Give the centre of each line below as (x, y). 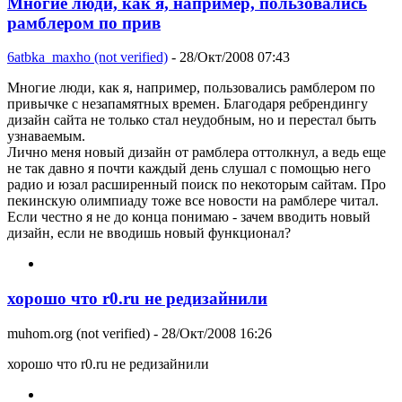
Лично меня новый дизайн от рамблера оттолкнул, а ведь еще (197, 153)
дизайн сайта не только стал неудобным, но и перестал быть (192, 120)
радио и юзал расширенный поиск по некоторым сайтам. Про (197, 185)
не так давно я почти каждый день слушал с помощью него (189, 169)
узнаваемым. (46, 136)
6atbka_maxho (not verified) (87, 57)
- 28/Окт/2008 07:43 (229, 57)
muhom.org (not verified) (79, 333)
